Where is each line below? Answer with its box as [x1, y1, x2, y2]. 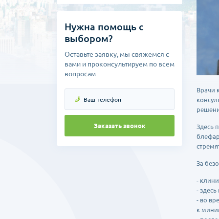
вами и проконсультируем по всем [65, 60, 175, 68]
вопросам [65, 70, 96, 78]
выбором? [65, 33, 112, 44]
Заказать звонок [93, 122, 146, 130]
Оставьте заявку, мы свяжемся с [65, 50, 169, 58]
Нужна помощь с [65, 21, 143, 32]
